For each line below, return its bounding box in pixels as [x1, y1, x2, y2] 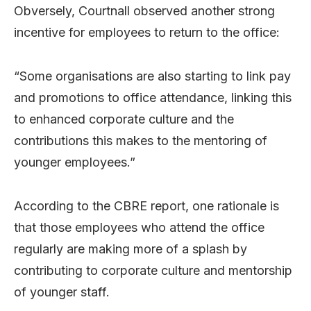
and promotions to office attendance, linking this [14, 90, 292, 105]
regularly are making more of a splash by [14, 241, 247, 256]
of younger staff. [14, 284, 110, 299]
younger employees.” [14, 154, 135, 169]
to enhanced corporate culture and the [14, 111, 234, 126]
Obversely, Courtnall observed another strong [14, 3, 275, 18]
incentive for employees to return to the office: [14, 24, 280, 40]
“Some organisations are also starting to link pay [14, 68, 291, 83]
